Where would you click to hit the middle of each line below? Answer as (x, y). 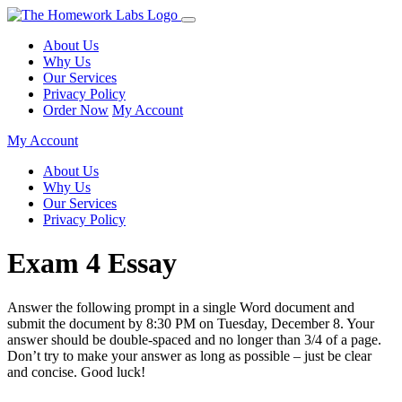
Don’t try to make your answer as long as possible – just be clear (189, 355)
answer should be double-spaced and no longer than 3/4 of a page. (194, 339)
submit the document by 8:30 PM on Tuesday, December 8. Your (191, 323)
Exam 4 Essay (92, 263)
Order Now (76, 110)
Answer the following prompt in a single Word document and (181, 307)
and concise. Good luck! (76, 371)
